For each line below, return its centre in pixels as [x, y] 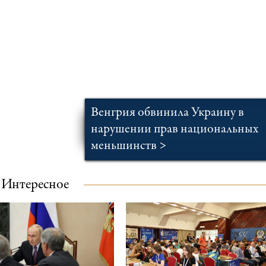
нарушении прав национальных [174, 129]
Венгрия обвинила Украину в [167, 113]
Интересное [35, 185]
